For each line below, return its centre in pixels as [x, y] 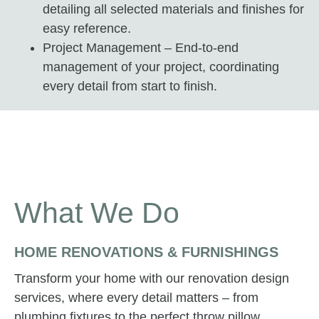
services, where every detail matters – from [136, 297]
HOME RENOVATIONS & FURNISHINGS [146, 252]
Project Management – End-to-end [141, 47]
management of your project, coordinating [161, 67]
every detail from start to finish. [130, 86]
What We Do [97, 213]
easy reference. [87, 28]
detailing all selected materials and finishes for [173, 9]
